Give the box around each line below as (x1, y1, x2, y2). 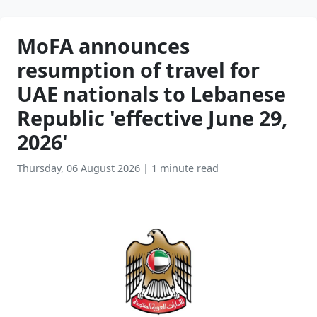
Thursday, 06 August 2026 (17, 161, 143, 175)
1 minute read (151, 161, 219, 175)
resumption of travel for (17, 56, 260, 83)
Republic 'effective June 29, (17, 104, 287, 132)
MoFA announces (17, 32, 190, 59)
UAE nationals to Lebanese (17, 80, 286, 108)
